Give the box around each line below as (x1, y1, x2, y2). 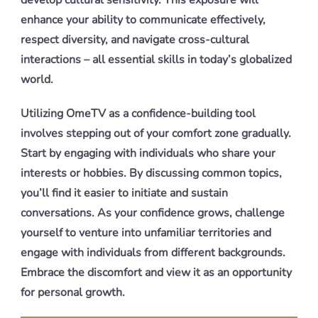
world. (21, 72, 53, 87)
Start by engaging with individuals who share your (21, 146, 275, 161)
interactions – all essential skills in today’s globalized (21, 52, 292, 67)
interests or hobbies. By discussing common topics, (21, 165, 282, 181)
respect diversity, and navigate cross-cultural (21, 32, 249, 48)
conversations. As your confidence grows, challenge (21, 205, 285, 221)
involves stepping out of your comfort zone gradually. (21, 126, 291, 141)
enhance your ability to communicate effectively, (21, 12, 265, 28)
